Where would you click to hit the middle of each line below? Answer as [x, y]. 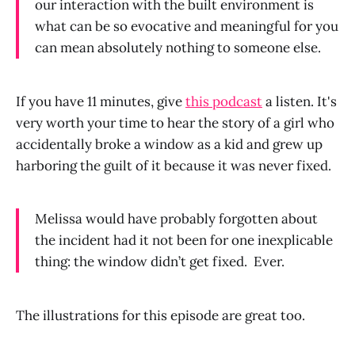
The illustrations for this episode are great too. [160, 316]
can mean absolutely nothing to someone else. [178, 47]
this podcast [224, 101]
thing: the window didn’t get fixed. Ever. [160, 262]
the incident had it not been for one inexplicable [184, 240]
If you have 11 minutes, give [101, 101]
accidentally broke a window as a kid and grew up [169, 144]
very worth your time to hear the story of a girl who [175, 122]
